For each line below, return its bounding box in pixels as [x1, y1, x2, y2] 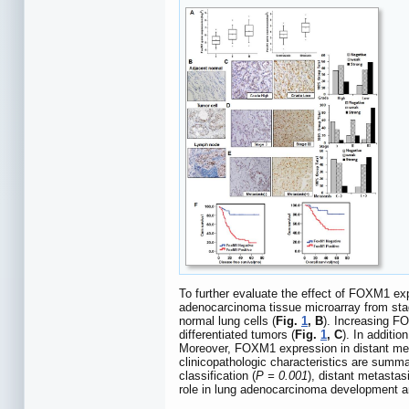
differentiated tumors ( [179, 327, 295, 341]
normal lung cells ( [179, 313, 276, 328]
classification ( [179, 368, 256, 383]
